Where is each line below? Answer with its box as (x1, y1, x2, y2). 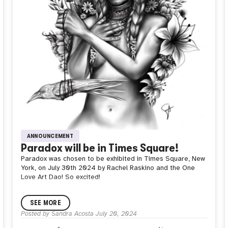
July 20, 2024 (95, 210, 137, 217)
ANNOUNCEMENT (26, 132, 73, 140)
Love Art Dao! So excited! (20, 174, 100, 181)
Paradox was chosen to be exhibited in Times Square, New (20, 155, 205, 163)
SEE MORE (30, 199, 61, 207)
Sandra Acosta (51, 210, 94, 217)
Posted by (20, 210, 51, 217)
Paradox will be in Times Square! (20, 141, 179, 155)
